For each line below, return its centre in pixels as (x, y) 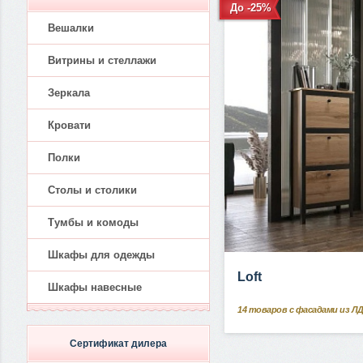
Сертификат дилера (118, 344)
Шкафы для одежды (101, 255)
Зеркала (69, 93)
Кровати (69, 125)
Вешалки (71, 28)
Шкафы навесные (95, 287)
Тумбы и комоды (93, 222)
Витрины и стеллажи (102, 60)
